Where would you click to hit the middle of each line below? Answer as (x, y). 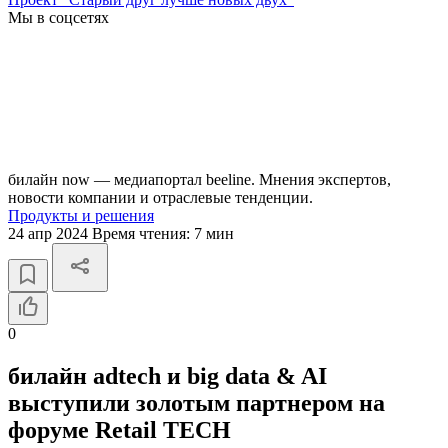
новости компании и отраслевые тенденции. (160, 197)
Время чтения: (143, 233)
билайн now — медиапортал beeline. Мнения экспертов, (199, 179)
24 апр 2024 (50, 233)
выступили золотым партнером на (196, 402)
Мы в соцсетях (58, 17)
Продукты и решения (81, 215)
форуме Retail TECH (119, 429)
